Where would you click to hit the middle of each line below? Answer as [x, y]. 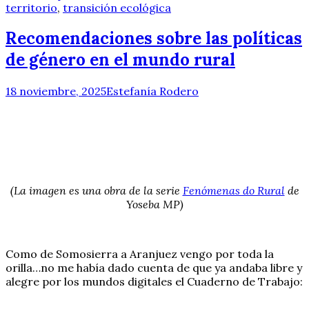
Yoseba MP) [154, 205]
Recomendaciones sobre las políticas [154, 39]
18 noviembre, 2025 [56, 91]
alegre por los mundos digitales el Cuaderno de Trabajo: [154, 282]
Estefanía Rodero [152, 91]
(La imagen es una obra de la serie [96, 191]
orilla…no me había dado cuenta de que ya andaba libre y [154, 268]
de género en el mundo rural [120, 60]
